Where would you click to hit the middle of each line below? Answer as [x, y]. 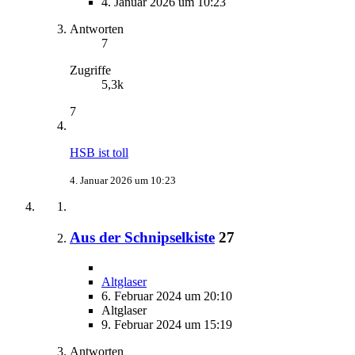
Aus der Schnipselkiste [142, 237]
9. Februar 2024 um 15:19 [167, 325]
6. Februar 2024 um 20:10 [167, 296]
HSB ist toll [99, 153]
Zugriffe [90, 70]
